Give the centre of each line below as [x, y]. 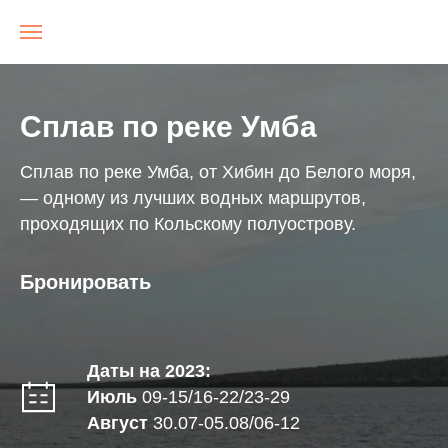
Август [118, 423]
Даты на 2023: [149, 371]
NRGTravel [387, 32]
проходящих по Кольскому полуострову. [188, 224]
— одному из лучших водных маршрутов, [193, 198]
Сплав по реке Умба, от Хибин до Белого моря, [218, 172]
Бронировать [85, 282]
